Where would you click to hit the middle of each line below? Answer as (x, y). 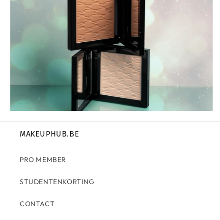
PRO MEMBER (43, 160)
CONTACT (37, 204)
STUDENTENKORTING (57, 182)
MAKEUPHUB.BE (50, 134)
